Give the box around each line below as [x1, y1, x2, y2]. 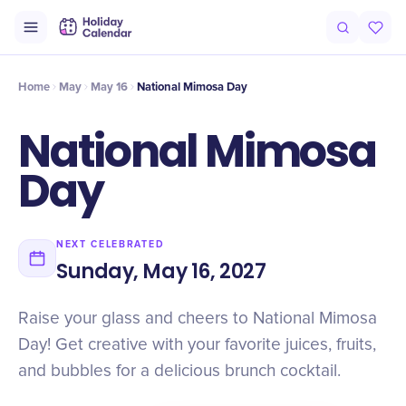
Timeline [65, 31, 109, 45]
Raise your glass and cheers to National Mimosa [18, 310, 377, 327]
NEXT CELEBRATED [56, 238, 165, 250]
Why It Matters [196, 31, 269, 45]
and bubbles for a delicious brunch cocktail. [18, 362, 341, 380]
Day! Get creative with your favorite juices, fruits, [18, 336, 376, 353]
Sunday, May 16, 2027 [56, 257, 266, 285]
